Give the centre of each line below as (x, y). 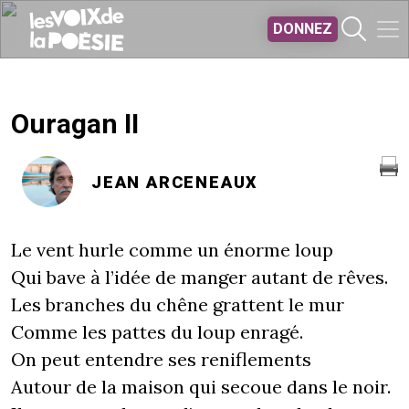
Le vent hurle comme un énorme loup (172, 250)
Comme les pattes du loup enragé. (157, 332)
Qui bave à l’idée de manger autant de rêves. (199, 277)
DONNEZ (303, 29)
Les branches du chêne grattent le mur (178, 304)
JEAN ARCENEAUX (175, 182)
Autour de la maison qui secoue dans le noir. (201, 387)
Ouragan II (75, 124)
